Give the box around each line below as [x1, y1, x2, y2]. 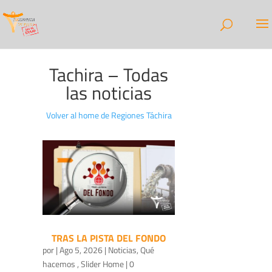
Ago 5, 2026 [59, 243, 103, 256]
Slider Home [81, 257, 124, 270]
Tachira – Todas [49, 61, 169, 89]
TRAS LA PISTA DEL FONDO [52, 230, 166, 245]
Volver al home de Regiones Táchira [46, 109, 172, 121]
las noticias [66, 79, 152, 107]
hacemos [42, 257, 77, 270]
